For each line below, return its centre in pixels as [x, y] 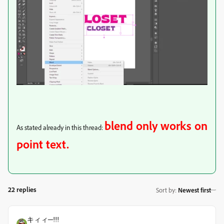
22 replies [22, 189]
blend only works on [156, 126]
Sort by [165, 190]
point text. [43, 144]
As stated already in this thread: [60, 127]
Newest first [194, 190]
